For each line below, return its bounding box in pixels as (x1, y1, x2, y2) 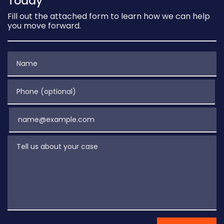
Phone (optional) (7, 79, 74, 90)
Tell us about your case (7, 135, 97, 146)
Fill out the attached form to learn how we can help (7, 10, 210, 22)
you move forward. (7, 20, 81, 31)
